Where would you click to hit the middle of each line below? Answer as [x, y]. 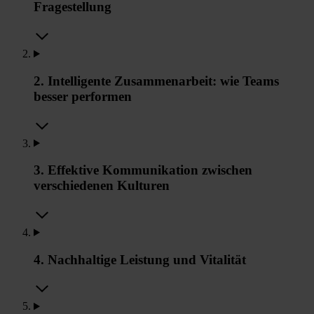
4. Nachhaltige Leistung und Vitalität [140, 259]
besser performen [83, 96]
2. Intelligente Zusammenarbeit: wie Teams [156, 81]
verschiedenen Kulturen [102, 186]
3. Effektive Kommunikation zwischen [143, 170]
